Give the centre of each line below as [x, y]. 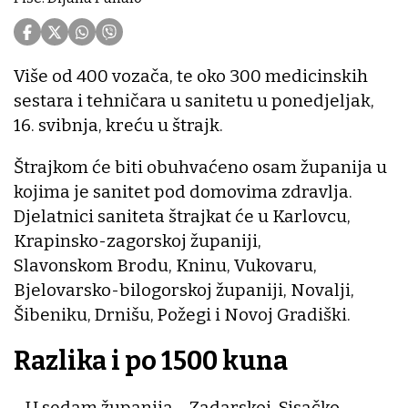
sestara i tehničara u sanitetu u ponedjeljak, [194, 101]
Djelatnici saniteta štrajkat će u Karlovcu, [182, 217]
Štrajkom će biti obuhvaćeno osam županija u [200, 168]
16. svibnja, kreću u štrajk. [118, 126]
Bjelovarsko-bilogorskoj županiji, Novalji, [184, 291]
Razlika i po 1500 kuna [151, 362]
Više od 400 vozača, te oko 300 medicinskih [191, 76]
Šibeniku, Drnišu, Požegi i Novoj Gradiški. [182, 315]
